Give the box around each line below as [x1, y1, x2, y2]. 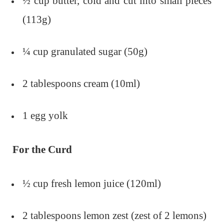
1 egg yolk [22, 109, 68, 121]
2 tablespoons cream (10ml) [22, 77, 140, 89]
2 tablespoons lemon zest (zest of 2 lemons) [22, 209, 206, 221]
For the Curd [12, 143, 72, 155]
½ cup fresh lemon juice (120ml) [22, 177, 161, 189]
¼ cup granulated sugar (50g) [22, 45, 147, 57]
